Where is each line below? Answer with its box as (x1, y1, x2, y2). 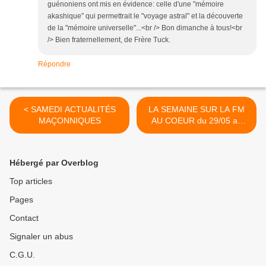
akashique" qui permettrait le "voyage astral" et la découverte (47, 11, 243, 20)
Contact (9, 213, 39, 223)
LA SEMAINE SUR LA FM (148, 104, 245, 114)
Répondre (38, 59, 71, 68)
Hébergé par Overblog (9, 157, 99, 167)
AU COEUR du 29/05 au (151, 115, 242, 125)
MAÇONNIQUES (38, 115, 101, 125)
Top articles (9, 176, 52, 186)
